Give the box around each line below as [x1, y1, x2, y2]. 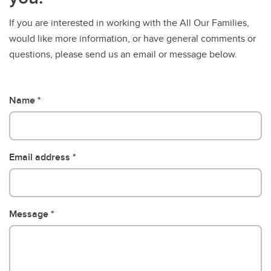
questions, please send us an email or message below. [9, 47, 237, 61]
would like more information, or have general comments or [9, 31, 256, 45]
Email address [9, 150, 70, 164]
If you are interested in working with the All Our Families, [9, 16, 249, 30]
